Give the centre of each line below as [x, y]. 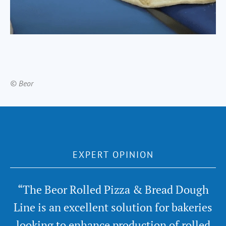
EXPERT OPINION [113, 154]
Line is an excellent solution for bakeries [113, 207]
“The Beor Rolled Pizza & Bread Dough [113, 189]
